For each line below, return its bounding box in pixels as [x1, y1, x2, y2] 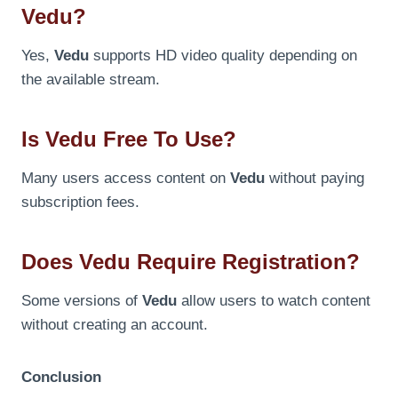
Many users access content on [21, 169, 230, 187]
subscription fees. [21, 193, 139, 211]
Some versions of [21, 291, 142, 309]
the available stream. [21, 70, 160, 88]
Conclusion [21, 368, 101, 386]
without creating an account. [21, 315, 208, 333]
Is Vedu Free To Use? [21, 126, 236, 151]
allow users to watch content [177, 291, 370, 309]
